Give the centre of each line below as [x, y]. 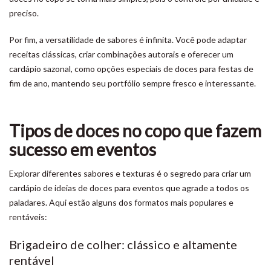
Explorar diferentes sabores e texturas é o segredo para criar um [130, 173]
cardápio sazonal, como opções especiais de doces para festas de [131, 69]
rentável [32, 260]
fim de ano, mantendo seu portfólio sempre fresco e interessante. [132, 83]
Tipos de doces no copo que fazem [135, 131]
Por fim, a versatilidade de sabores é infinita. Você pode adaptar [128, 40]
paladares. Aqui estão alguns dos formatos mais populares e [121, 202]
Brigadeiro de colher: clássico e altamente [123, 244]
